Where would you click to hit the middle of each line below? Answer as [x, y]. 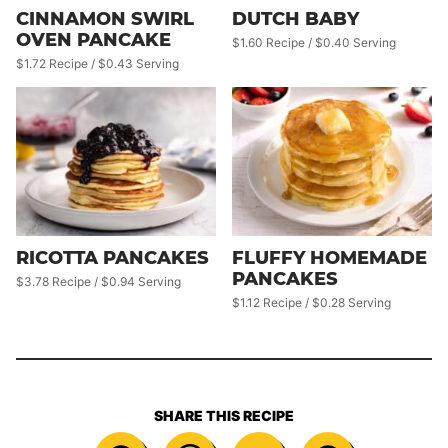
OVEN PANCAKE [93, 39]
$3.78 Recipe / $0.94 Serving [98, 281]
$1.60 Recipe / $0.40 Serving [314, 42]
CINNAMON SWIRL [105, 18]
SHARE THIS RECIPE [224, 415]
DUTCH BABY [295, 18]
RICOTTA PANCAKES [112, 257]
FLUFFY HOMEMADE [329, 257]
